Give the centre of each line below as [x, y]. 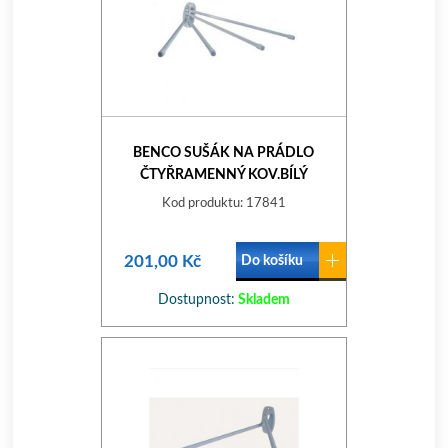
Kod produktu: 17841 [223, 203]
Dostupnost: [196, 300]
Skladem [262, 300]
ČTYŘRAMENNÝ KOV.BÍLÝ [223, 175]
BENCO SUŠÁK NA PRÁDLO [224, 153]
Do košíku [271, 261]
